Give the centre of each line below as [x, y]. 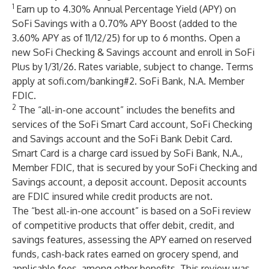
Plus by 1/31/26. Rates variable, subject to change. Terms [133, 67]
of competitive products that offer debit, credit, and [123, 225]
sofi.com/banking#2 [91, 81]
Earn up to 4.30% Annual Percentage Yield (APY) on [126, 9]
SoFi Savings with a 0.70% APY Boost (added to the [125, 23]
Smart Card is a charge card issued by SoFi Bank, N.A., [127, 153]
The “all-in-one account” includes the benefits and [125, 110]
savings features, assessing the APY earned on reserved [132, 240]
